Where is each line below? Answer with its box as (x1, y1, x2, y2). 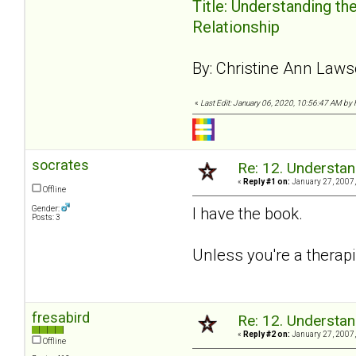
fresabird (32, 308, 90, 326)
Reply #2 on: (243, 329, 290, 339)
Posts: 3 (32, 212, 60, 222)
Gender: (32, 203, 61, 213)
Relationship (192, 17, 280, 37)
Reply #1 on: (243, 176, 290, 186)
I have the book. (192, 203, 303, 223)
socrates (32, 156, 89, 173)
